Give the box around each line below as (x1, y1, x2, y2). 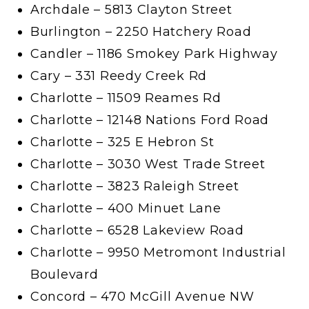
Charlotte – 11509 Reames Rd (30, 90, 221, 106)
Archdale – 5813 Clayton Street (30, 2, 232, 18)
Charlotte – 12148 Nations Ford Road (30, 112, 270, 128)
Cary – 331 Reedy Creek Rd (30, 68, 207, 84)
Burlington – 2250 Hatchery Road (30, 24, 252, 40)
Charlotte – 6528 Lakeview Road (30, 223, 244, 239)
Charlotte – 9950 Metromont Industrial (30, 245, 286, 261)
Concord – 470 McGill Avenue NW (30, 289, 255, 305)
